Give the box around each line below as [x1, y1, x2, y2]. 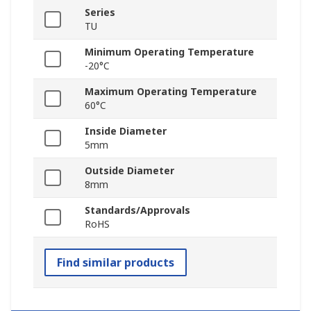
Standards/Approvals [85, 203, 190, 217]
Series [85, 6, 115, 19]
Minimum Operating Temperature [85, 45, 254, 59]
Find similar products [57, 255, 174, 271]
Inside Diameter [85, 124, 167, 138]
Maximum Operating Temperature [85, 85, 257, 99]
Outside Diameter [85, 164, 174, 178]
